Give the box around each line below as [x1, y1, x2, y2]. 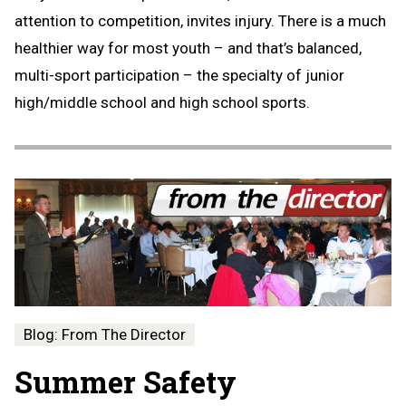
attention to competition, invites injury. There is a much [14, 11, 386, 30]
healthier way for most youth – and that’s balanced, [14, 38, 362, 57]
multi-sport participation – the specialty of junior [14, 65, 344, 84]
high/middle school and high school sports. [14, 92, 310, 111]
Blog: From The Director [24, 324, 186, 343]
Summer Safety [14, 361, 237, 401]
